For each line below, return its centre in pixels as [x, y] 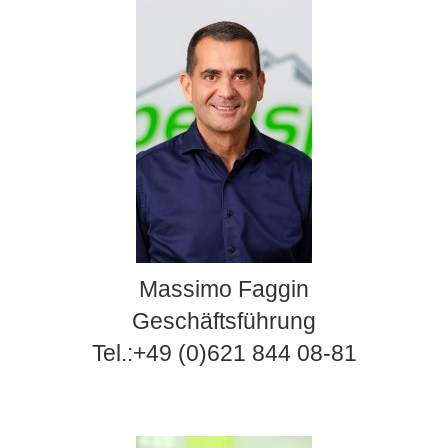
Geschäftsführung [224, 320]
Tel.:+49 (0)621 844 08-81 [224, 352]
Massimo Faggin [224, 288]
